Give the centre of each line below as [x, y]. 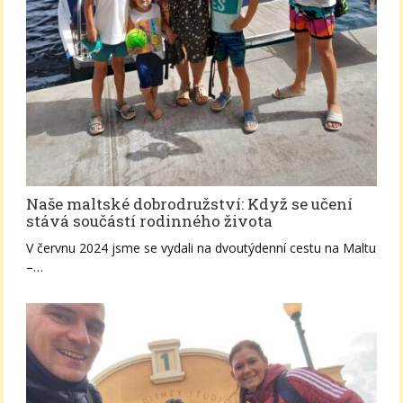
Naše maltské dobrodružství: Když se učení [190, 204]
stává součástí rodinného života [150, 221]
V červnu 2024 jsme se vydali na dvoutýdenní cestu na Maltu [201, 248]
